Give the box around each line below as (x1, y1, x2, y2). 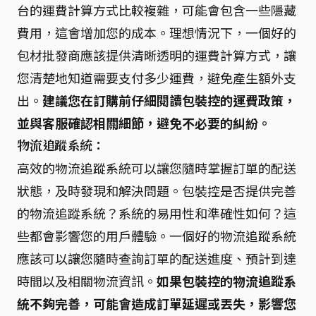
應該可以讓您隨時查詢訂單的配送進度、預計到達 (17, 249, 296, 267)
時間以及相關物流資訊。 (17, 272, 157, 290)
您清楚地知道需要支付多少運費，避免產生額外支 (17, 68, 296, 87)
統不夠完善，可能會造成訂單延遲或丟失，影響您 (17, 294, 296, 312)
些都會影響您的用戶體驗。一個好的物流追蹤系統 (17, 226, 296, 245)
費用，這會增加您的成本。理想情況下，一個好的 (17, 23, 296, 42)
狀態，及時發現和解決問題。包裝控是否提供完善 (17, 181, 296, 200)
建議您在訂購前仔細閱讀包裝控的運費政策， (42, 91, 296, 109)
